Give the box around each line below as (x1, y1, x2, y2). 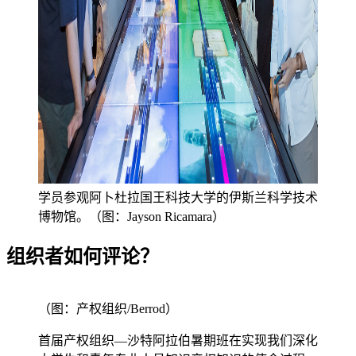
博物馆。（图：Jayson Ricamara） (38, 209, 225, 223)
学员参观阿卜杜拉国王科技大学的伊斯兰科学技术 (38, 190, 318, 204)
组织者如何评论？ (6, 246, 159, 267)
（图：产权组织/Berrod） (38, 302, 178, 316)
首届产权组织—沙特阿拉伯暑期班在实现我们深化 (38, 334, 318, 348)
